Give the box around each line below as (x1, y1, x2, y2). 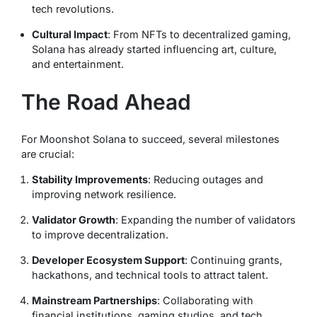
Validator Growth (32, 214, 115, 226)
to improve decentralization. (32, 229, 168, 241)
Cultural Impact (32, 28, 108, 40)
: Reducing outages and (148, 173, 263, 186)
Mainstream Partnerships (32, 294, 157, 307)
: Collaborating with (157, 294, 253, 307)
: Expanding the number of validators (115, 214, 296, 226)
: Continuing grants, (185, 254, 282, 267)
